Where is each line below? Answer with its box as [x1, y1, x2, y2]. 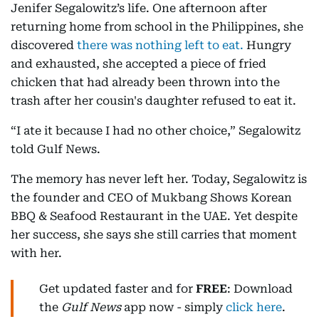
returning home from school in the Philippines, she [11, 20, 303, 34]
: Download [227, 282, 293, 296]
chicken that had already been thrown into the [11, 75, 280, 90]
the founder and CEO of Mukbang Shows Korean [11, 191, 292, 205]
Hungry [244, 38, 291, 53]
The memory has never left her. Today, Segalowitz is [11, 172, 307, 187]
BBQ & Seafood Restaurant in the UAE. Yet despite [11, 209, 298, 224]
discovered [11, 38, 77, 53]
